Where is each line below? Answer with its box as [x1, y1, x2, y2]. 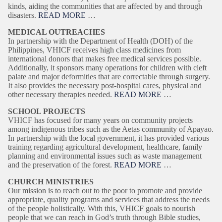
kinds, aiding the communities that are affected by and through [8, 2, 202, 10]
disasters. [8, 11, 38, 19]
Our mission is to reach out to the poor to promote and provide [8, 186, 202, 195]
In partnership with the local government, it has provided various [8, 134, 209, 142]
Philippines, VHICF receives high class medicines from [8, 46, 181, 54]
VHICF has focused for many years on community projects [8, 116, 193, 124]
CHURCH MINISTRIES [8, 177, 94, 186]
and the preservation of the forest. [8, 161, 114, 169]
